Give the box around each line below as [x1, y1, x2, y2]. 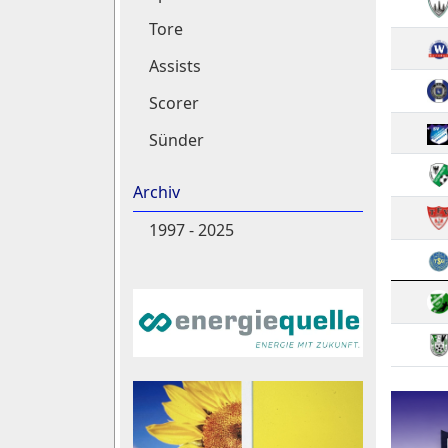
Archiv [132, 181, 180, 204]
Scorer [148, 91, 199, 114]
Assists [148, 55, 201, 78]
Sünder [148, 128, 204, 151]
